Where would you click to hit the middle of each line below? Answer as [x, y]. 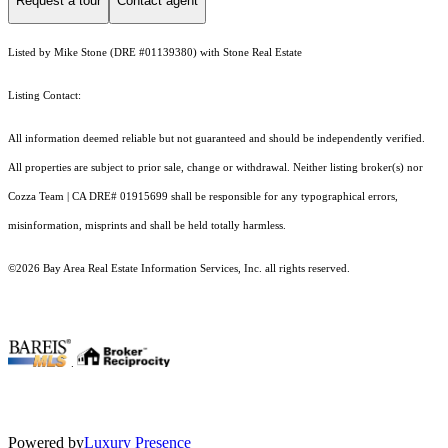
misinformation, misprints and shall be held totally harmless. [148, 226]
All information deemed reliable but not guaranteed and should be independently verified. [216, 139]
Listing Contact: [47, 96]
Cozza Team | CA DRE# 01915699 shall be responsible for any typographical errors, [203, 197]
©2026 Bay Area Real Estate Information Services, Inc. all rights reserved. [179, 269]
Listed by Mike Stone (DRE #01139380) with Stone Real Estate [155, 53]
